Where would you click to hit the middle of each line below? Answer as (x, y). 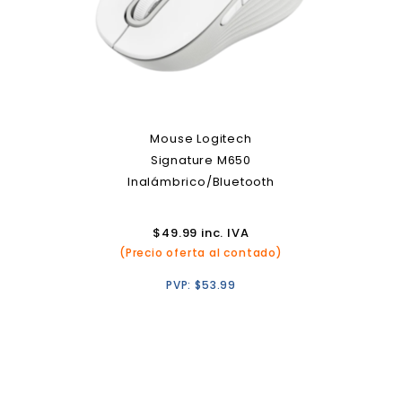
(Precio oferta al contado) (201, 253)
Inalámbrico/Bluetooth (201, 182)
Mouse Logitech (201, 139)
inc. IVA (223, 233)
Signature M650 (201, 160)
